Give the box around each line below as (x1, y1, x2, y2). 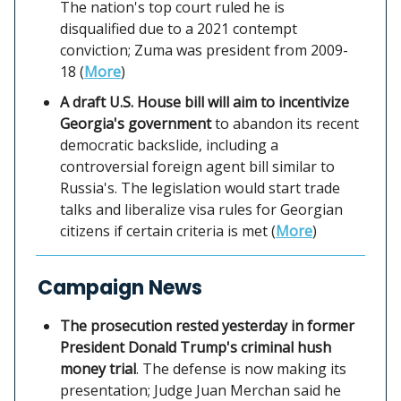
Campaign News (38, 273, 202, 302)
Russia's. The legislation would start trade (60, 177, 340, 198)
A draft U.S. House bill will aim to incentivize (60, 91, 349, 112)
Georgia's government (60, 113, 211, 133)
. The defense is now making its (136, 358, 346, 379)
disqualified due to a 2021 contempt (60, 18, 297, 38)
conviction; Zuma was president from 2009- (60, 39, 348, 60)
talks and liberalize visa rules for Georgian (60, 199, 343, 219)
